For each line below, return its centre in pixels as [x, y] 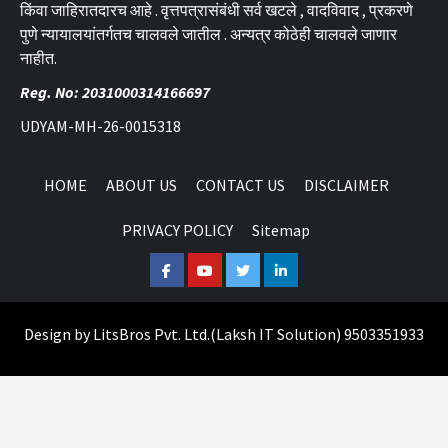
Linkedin [298, 268]
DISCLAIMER [346, 184]
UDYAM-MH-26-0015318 [100, 125]
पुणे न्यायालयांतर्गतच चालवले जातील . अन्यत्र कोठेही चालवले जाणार [208, 33]
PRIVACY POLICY [177, 229]
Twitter [256, 268]
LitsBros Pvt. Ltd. [151, 333]
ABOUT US [141, 184]
